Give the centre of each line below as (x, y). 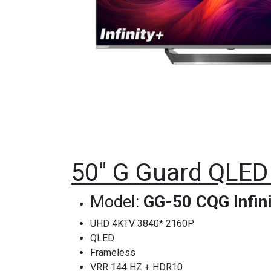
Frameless (113, 253)
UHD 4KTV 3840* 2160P (142, 224)
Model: (117, 202)
